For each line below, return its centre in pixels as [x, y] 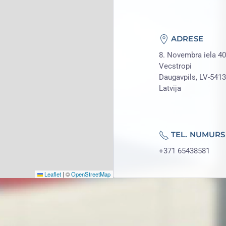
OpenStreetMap [91, 174]
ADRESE [186, 39]
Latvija [170, 88]
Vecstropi [175, 66]
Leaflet [52, 174]
